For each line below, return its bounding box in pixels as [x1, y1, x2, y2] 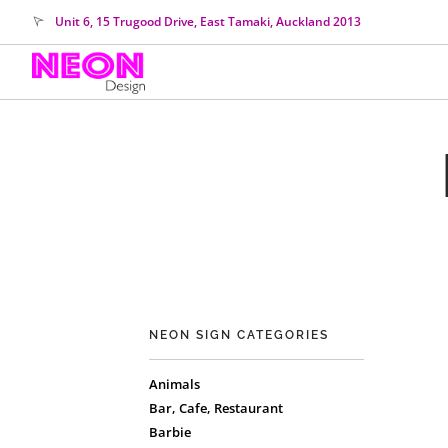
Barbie [149, 423, 192, 441]
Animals [149, 375, 201, 393]
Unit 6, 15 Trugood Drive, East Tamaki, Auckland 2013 [55, 13, 361, 30]
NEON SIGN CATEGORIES [149, 328, 330, 342]
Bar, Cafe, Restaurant [149, 399, 284, 417]
